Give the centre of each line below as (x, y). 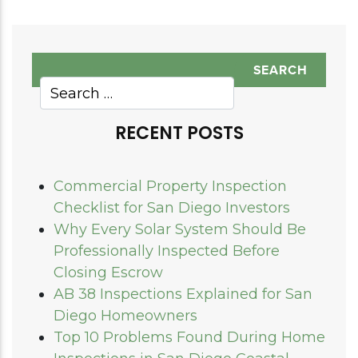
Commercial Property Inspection (170, 187)
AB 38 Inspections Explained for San (183, 294)
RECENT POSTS (179, 133)
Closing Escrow (108, 273)
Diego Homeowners (125, 316)
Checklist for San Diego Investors (172, 208)
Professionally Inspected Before (167, 251)
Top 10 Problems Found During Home (189, 338)
